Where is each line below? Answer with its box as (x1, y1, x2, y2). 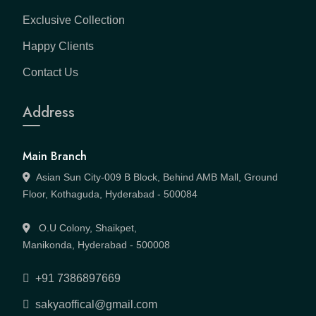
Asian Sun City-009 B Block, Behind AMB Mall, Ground (36, 171, 278, 183)
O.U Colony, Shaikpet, (36, 222, 137, 233)
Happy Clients (23, 40, 94, 52)
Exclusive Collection (23, 14, 125, 26)
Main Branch (23, 148, 87, 164)
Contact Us (23, 66, 78, 78)
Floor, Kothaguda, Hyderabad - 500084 (23, 188, 197, 200)
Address (23, 102, 75, 123)
